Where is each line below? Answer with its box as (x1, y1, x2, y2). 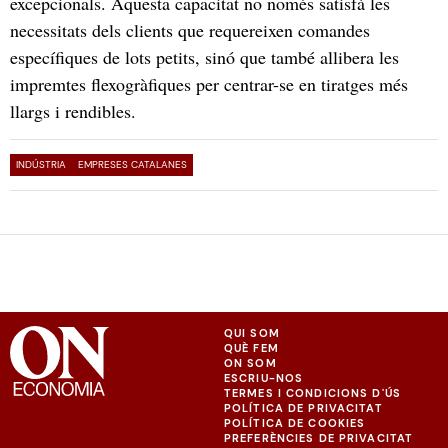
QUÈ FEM (224, 340, 279, 355)
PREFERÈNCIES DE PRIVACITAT (224, 430, 414, 445)
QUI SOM (224, 325, 280, 340)
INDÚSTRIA (16, 157, 66, 171)
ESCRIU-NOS (224, 370, 304, 385)
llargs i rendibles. (10, 98, 136, 123)
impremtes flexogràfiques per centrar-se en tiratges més (10, 71, 408, 96)
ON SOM (224, 355, 277, 370)
